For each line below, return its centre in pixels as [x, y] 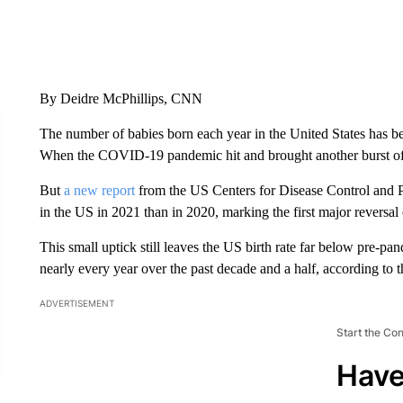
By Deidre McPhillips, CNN [121, 98]
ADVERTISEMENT [76, 303]
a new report [99, 190]
